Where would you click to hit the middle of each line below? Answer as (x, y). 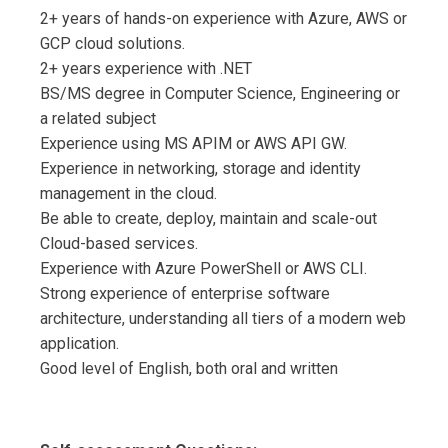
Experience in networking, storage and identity (200, 169)
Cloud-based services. (119, 244)
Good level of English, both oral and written (189, 369)
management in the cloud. (128, 194)
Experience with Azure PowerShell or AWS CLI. (203, 269)
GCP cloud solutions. (112, 44)
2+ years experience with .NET (146, 69)
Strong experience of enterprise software (185, 294)
